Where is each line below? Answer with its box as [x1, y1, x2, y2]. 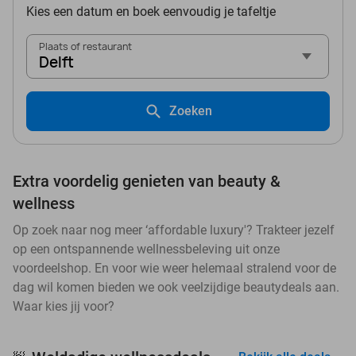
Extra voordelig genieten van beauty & [13, 172, 281, 192]
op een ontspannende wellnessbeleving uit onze [13, 242, 280, 257]
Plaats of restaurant [39, 40, 132, 54]
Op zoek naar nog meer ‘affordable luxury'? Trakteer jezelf [13, 222, 335, 238]
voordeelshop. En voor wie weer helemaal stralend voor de [13, 261, 336, 277]
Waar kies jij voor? [13, 299, 114, 315]
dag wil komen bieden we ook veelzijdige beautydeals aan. [13, 280, 339, 296]
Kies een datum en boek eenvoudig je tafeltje [26, 4, 276, 20]
